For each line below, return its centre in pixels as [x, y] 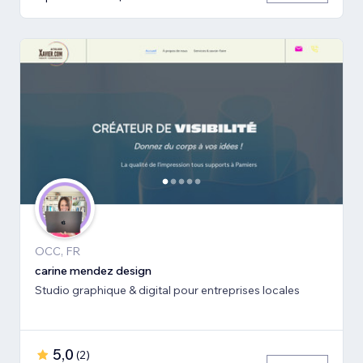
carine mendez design [93, 270]
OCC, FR [58, 251]
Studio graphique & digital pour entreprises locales [167, 290]
